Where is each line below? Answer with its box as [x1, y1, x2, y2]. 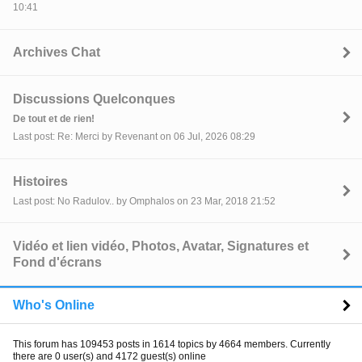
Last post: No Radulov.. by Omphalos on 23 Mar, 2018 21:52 [13, 196, 276, 208]
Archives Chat [13, 45, 100, 60]
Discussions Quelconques [13, 91, 175, 106]
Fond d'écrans [13, 255, 102, 269]
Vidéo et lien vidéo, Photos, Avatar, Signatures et [13, 238, 309, 253]
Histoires [13, 174, 68, 188]
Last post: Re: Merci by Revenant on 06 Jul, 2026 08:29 [13, 131, 255, 143]
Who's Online [13, 298, 95, 313]
